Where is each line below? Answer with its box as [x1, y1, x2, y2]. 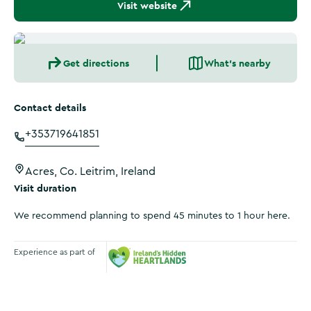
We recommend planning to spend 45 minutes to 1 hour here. [14, 211, 290, 221]
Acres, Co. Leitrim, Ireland [25, 166, 155, 177]
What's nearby [204, 57, 271, 69]
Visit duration [14, 182, 76, 194]
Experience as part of [14, 247, 95, 256]
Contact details [14, 101, 86, 114]
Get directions [62, 57, 129, 69]
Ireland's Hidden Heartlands [107, 274, 250, 289]
